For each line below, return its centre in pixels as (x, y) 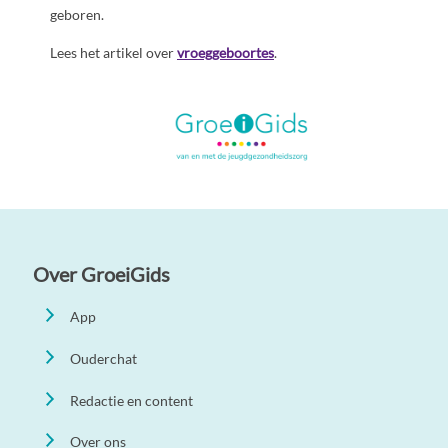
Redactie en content (132, 400)
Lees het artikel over (113, 52)
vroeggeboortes (225, 52)
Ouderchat (104, 358)
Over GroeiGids (101, 273)
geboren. (77, 14)
